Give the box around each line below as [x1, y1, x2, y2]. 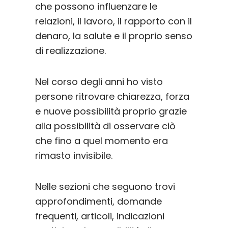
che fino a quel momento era [35, 134, 168, 148]
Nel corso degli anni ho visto [35, 75, 163, 89]
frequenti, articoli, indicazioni [35, 210, 164, 223]
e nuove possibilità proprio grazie [35, 105, 187, 118]
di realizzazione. [35, 44, 106, 58]
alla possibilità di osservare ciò [35, 120, 176, 133]
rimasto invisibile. [35, 149, 112, 162]
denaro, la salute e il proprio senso [35, 30, 192, 43]
